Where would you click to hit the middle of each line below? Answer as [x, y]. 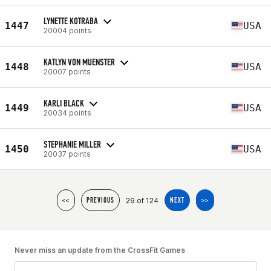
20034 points [67, 113]
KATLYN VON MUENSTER [79, 62]
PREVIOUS [100, 200]
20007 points [67, 71]
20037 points [67, 154]
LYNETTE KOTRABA [71, 21]
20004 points [67, 30]
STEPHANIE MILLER [72, 144]
